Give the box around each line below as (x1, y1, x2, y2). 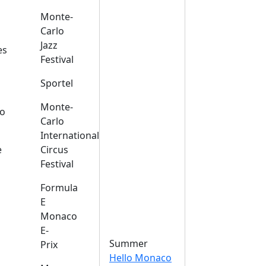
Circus (40, 143, 68, 156)
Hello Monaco (109, 251, 172, 264)
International (40, 129, 99, 142)
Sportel (40, 77, 73, 90)
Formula (40, 181, 78, 194)
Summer (109, 237, 148, 250)
